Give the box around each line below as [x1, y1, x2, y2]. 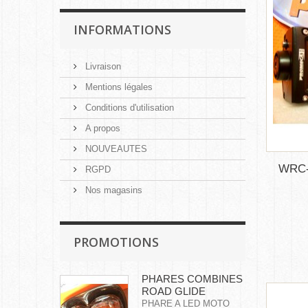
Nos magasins [82, 184, 142, 195]
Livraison [82, 60, 121, 71]
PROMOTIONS [74, 233, 159, 250]
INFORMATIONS [74, 21, 171, 38]
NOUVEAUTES [82, 143, 147, 154]
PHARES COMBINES [142, 272, 243, 285]
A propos [82, 122, 120, 133]
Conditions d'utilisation [82, 102, 174, 113]
